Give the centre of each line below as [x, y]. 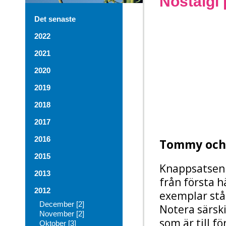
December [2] [62, 204]
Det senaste [55, 19]
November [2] [62, 214]
